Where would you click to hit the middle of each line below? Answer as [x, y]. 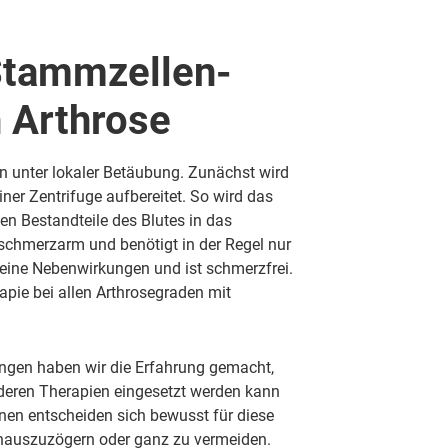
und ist [178, 268]
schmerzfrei [247, 268]
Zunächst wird [236, 172]
